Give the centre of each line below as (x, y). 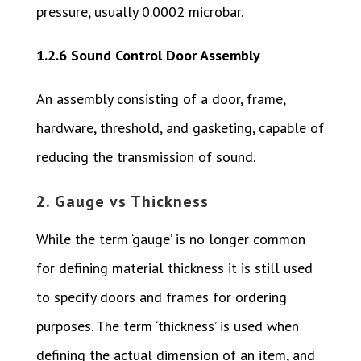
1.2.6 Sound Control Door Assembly (148, 56)
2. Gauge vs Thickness (122, 202)
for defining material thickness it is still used (174, 268)
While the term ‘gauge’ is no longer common (170, 239)
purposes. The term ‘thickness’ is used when (167, 326)
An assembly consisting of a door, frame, (160, 99)
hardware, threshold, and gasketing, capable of (180, 128)
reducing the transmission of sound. (145, 157)
